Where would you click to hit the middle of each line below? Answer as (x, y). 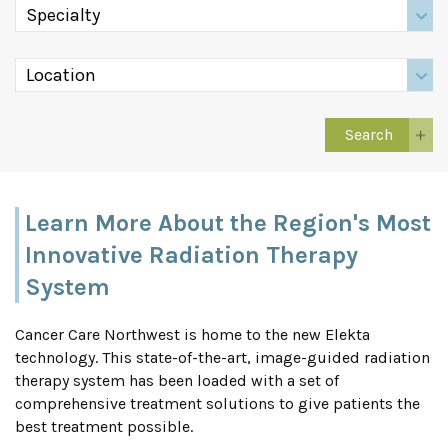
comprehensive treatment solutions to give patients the (217, 403)
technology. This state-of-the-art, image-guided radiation (222, 357)
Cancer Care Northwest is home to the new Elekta (192, 334)
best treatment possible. (104, 426)
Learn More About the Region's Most (228, 222)
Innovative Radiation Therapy (191, 254)
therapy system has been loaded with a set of (177, 380)
